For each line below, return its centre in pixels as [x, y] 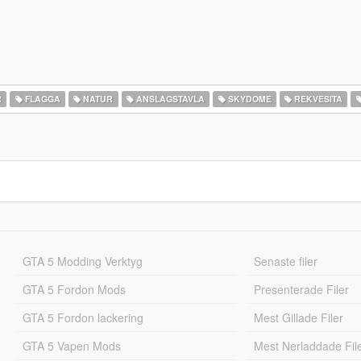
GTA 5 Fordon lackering [83, 317]
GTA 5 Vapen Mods [71, 346]
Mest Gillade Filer [299, 317]
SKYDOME [248, 99]
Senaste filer [286, 261]
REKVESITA [317, 99]
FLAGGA [41, 99]
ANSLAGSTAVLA [169, 99]
